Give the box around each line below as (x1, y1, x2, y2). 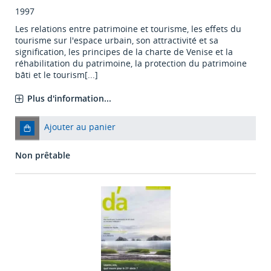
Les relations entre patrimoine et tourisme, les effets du (15, 23, 241, 35)
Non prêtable (15, 149, 70, 162)
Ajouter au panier (44, 121, 116, 133)
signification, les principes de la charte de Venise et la (15, 46, 233, 58)
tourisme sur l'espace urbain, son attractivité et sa (15, 34, 218, 47)
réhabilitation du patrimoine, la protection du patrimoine (15, 57, 247, 70)
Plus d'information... (27, 93, 111, 105)
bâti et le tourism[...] (15, 69, 98, 81)
